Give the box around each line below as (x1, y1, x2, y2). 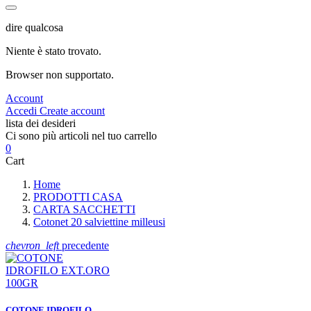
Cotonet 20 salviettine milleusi (33, 215, 165, 228)
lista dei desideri (6, 117, 76, 129)
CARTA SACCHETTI (33, 203, 135, 215)
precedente (59, 239, 109, 251)
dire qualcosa (6, 21, 63, 33)
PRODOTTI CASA (33, 190, 123, 203)
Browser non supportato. (6, 68, 114, 81)
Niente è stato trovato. (6, 44, 101, 57)
